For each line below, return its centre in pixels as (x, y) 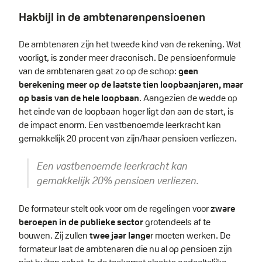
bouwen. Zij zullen (54, 235)
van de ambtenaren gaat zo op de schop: (99, 71)
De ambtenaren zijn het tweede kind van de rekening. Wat (130, 44)
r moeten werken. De (190, 235)
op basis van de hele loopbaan (79, 98)
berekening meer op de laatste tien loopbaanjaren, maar (131, 85)
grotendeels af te (177, 222)
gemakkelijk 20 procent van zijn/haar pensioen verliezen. (129, 139)
